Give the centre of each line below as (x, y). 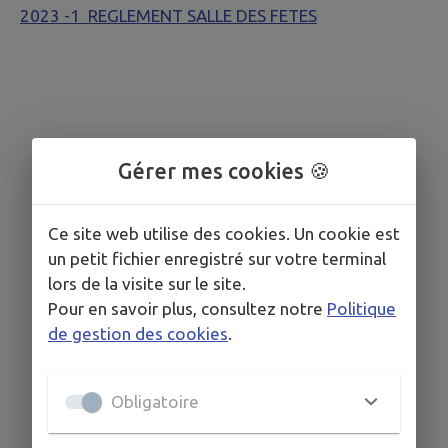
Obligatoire (155, 401)
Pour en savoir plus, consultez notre (185, 308)
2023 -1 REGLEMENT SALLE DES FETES (168, 15)
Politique (361, 308)
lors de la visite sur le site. (147, 283)
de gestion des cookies (138, 333)
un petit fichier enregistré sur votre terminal (217, 258)
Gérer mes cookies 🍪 (224, 170)
